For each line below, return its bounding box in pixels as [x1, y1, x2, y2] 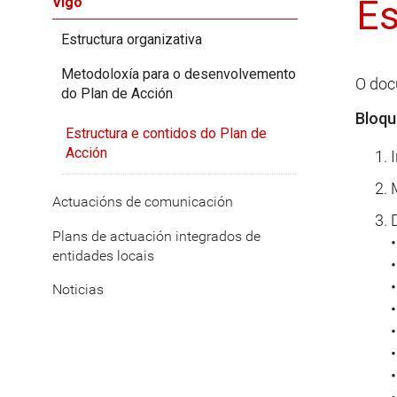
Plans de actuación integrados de [52, 227, 261, 245]
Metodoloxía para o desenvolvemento [61, 65, 296, 82]
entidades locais [52, 246, 154, 264]
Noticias [52, 281, 104, 299]
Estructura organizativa [61, 31, 202, 49]
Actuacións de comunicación [52, 193, 233, 211]
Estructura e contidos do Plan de [65, 124, 267, 142]
